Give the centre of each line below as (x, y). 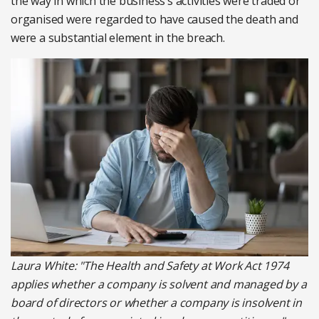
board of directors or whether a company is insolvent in (156, 303)
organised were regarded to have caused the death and (155, 19)
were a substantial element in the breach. (118, 37)
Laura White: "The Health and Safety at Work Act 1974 (150, 266)
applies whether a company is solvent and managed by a (159, 284)
